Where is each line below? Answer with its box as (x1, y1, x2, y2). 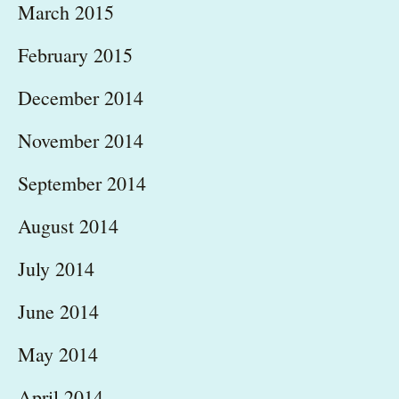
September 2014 (18, 170, 146, 197)
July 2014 (18, 256, 94, 282)
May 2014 (18, 341, 98, 368)
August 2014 (18, 213, 118, 240)
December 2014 (18, 85, 143, 111)
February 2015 (18, 42, 133, 69)
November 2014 (18, 127, 143, 154)
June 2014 (18, 298, 99, 325)
